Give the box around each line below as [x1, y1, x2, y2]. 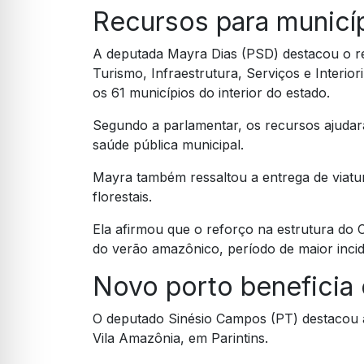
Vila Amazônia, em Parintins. [93, 330, 268, 347]
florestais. [93, 188, 152, 206]
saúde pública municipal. [93, 136, 244, 154]
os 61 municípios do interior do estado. [93, 84, 330, 102]
